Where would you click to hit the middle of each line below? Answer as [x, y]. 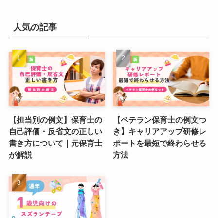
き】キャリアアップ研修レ [160, 131]
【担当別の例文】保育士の [55, 119]
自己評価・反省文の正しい [55, 131]
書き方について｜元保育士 [55, 143]
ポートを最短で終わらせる [160, 143]
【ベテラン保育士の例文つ [160, 119]
